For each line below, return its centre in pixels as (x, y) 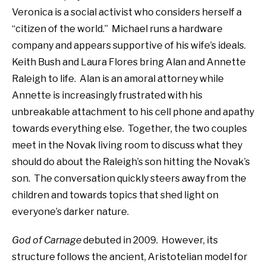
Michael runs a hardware (167, 28)
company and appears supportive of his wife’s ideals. (129, 45)
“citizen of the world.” (60, 28)
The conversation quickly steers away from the (140, 178)
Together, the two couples (187, 128)
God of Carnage (47, 240)
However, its (190, 240)
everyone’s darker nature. (70, 211)
